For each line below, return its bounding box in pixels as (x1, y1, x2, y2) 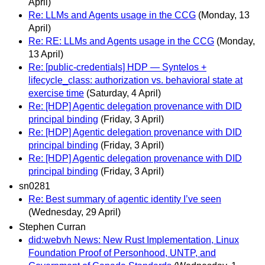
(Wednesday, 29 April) (28, 206, 121, 217)
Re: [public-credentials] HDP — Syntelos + (28, 62, 206, 72)
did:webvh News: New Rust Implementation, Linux (28, 235, 239, 245)
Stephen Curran (19, 222, 86, 232)
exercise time (28, 88, 84, 98)
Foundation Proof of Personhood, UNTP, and (28, 248, 216, 258)
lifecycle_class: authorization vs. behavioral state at (28, 75, 243, 85)
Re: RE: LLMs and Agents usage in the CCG (28, 35, 214, 46)
